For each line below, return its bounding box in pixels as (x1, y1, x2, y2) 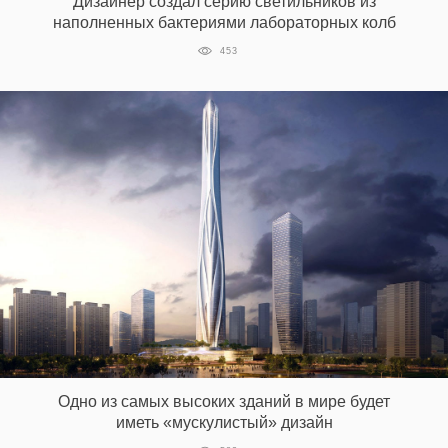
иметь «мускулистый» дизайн (115, 413, 333, 431)
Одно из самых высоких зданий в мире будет (58, 392, 390, 410)
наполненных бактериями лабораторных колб (52, 13, 396, 31)
